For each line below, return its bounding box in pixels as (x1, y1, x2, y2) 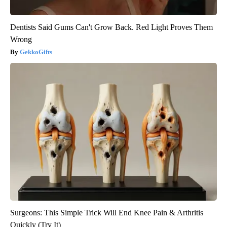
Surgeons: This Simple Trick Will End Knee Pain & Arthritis (10, 208, 203, 217)
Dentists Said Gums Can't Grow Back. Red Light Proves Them (10, 23, 213, 32)
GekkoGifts (20, 48, 52, 56)
